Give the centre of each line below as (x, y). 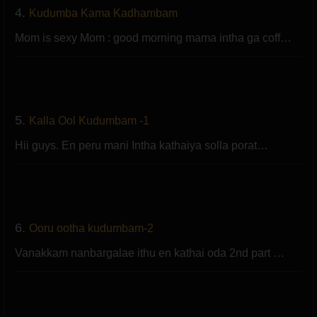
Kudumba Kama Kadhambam (103, 13)
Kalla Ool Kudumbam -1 (89, 120)
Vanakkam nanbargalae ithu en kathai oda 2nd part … (150, 253)
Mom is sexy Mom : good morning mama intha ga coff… (153, 38)
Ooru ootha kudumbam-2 (91, 228)
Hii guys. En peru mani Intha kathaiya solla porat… (142, 145)
